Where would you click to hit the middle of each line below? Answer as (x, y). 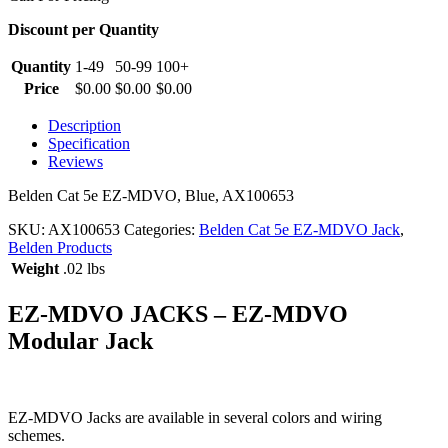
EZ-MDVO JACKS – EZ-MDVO (178, 313)
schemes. (36, 435)
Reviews (75, 161)
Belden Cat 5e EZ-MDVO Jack (299, 229)
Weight (35, 268)
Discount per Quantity (83, 29)
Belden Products (60, 247)
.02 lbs (84, 268)
